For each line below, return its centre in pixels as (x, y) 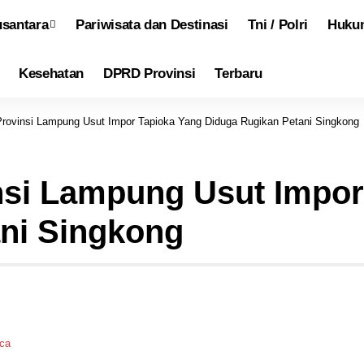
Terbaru (239, 73)
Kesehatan (51, 73)
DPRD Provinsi (149, 73)
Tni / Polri (277, 24)
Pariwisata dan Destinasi (152, 24)
